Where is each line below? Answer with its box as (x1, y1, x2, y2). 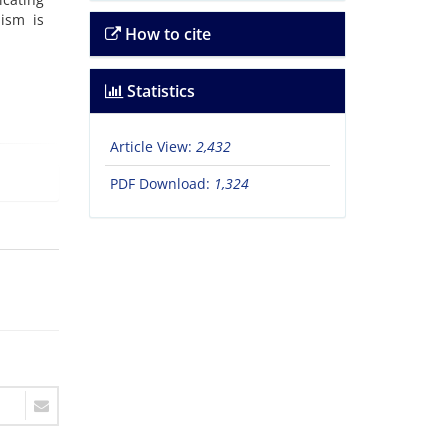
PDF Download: (109, 174, 214, 194)
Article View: (109, 137, 196, 157)
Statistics (122, 80, 195, 103)
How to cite (120, 23, 211, 46)
